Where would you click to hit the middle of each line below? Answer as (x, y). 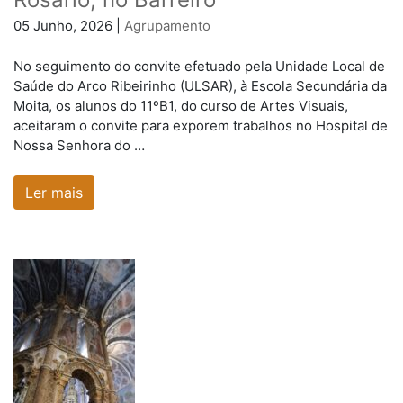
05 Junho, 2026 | (69, 26)
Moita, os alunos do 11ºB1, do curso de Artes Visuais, (181, 105)
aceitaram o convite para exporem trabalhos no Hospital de (201, 125)
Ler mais (54, 193)
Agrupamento (167, 26)
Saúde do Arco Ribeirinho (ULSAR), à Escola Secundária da (200, 85)
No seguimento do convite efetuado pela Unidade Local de (199, 66)
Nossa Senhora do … (79, 145)
